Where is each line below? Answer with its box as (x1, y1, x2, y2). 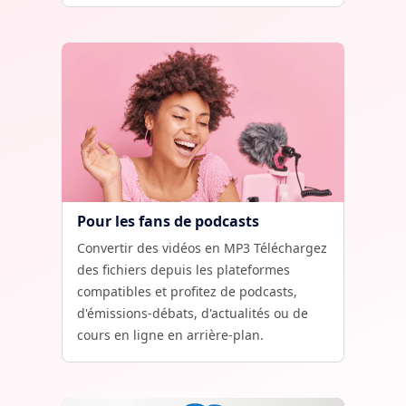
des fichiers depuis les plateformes (77, 261, 290, 278)
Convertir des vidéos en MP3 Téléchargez (77, 239, 327, 256)
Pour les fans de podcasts (77, 211, 259, 231)
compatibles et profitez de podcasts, (77, 283, 297, 300)
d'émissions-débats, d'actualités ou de (77, 304, 308, 322)
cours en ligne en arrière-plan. (77, 326, 264, 343)
